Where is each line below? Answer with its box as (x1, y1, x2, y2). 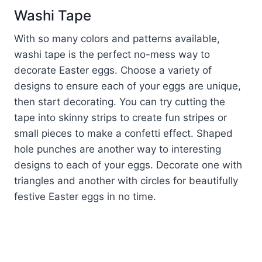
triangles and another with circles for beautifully (14, 174, 238, 187)
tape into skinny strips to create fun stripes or (14, 111, 227, 123)
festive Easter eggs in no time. (14, 190, 156, 202)
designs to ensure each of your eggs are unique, (14, 80, 241, 92)
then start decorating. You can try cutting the (14, 95, 225, 108)
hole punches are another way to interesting (14, 143, 221, 155)
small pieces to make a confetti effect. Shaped (14, 127, 233, 139)
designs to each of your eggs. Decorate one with (14, 158, 242, 171)
